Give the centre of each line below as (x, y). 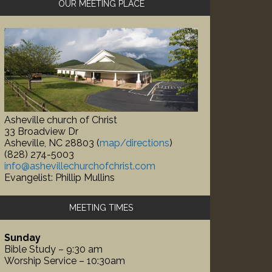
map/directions (134, 143)
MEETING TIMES (101, 208)
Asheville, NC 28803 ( (52, 143)
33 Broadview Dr (41, 132)
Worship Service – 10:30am (65, 261)
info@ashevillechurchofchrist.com (80, 166)
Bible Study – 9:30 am (53, 250)
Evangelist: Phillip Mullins (59, 178)
